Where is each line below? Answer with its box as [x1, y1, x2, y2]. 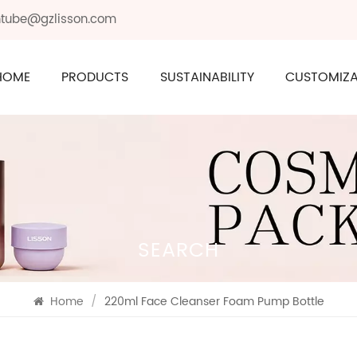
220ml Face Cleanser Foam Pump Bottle [104, 292, 324, 311]
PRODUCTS [61, 67, 129, 88]
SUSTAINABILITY [159, 67, 254, 88]
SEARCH [137, 234, 219, 267]
